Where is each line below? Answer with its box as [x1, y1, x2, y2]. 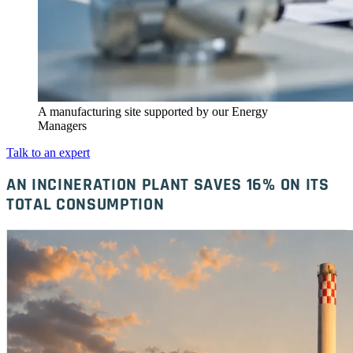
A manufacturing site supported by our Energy [38, 105, 268, 119]
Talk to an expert [6, 146, 90, 160]
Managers [38, 119, 87, 133]
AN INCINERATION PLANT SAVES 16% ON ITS [6, 173, 329, 197]
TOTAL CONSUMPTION [6, 193, 165, 217]
